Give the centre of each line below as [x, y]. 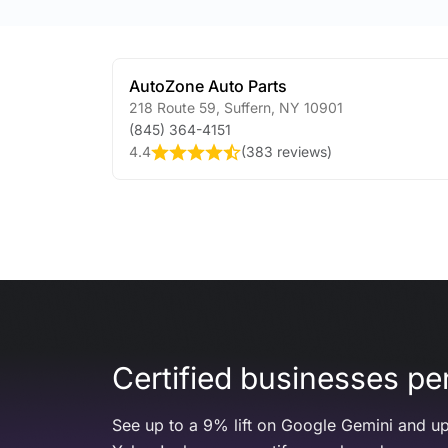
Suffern [245, 107]
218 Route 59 [172, 107]
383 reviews [286, 151]
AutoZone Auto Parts [208, 86]
